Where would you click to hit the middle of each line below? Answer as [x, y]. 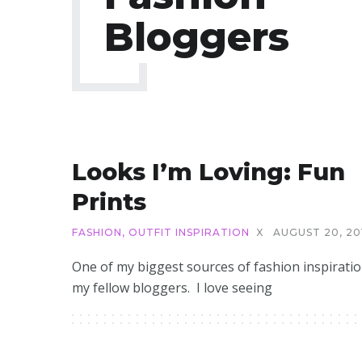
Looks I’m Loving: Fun [208, 172]
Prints [109, 202]
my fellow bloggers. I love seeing [172, 288]
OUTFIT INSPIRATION [189, 232]
